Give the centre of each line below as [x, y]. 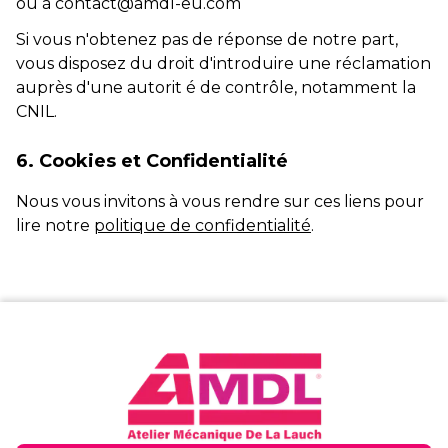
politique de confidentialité [202, 225]
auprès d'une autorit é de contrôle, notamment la [216, 87]
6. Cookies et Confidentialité [152, 161]
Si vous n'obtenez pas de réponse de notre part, [207, 39]
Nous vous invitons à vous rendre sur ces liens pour [220, 201]
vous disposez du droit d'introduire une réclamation [223, 63]
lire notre [53, 225]
